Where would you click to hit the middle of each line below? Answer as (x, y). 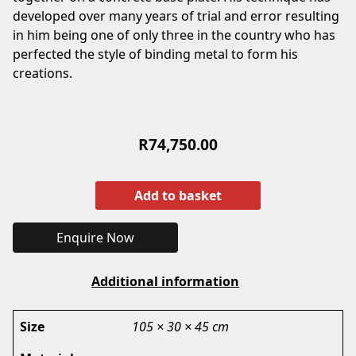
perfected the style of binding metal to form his (155, 54)
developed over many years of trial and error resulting (176, 15)
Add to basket (178, 195)
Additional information (165, 281)
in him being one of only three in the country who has (174, 35)
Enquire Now (95, 237)
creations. (43, 73)
